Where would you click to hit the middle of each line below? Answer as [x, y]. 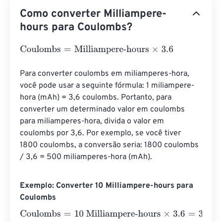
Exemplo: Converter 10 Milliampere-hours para [107, 186]
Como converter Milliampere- [93, 14]
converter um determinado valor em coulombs [103, 110]
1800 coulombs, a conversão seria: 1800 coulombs [110, 145]
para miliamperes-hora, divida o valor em [93, 121]
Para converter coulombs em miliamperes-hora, [106, 74]
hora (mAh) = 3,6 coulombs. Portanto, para [97, 98]
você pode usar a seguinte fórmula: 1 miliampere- [107, 86]
